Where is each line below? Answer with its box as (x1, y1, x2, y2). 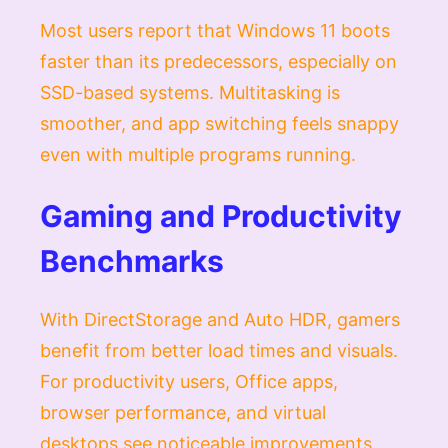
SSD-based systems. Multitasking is (40, 81, 340, 103)
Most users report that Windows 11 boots (40, 19, 390, 41)
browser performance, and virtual (40, 401, 326, 423)
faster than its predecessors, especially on (40, 50, 397, 72)
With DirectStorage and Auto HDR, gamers (40, 308, 400, 330)
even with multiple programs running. (40, 143, 356, 165)
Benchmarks (40, 242, 224, 279)
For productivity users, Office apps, (40, 370, 338, 392)
